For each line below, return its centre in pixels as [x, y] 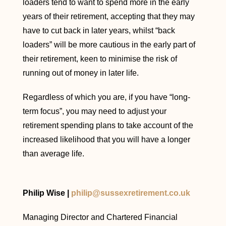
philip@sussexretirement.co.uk [130, 193]
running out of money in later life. [80, 73]
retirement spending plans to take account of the [108, 125]
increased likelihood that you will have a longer [106, 139]
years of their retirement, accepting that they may [108, 16]
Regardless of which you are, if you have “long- [106, 97]
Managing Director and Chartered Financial [100, 217]
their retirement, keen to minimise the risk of [100, 59]
